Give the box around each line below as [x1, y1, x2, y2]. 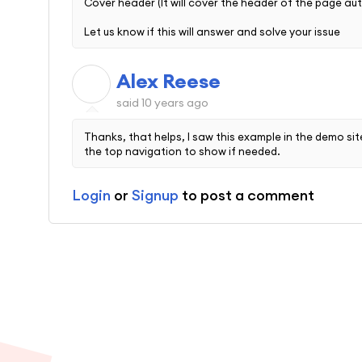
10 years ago [141, 95, 208, 111]
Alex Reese [116, 69, 221, 94]
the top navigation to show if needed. [84, 144, 280, 158]
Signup [132, 185, 179, 204]
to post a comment [179, 185, 314, 204]
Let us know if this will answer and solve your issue [84, 25, 340, 39]
